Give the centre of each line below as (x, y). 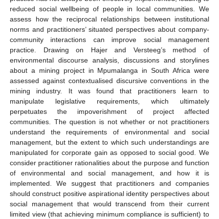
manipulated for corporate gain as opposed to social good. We (109, 152)
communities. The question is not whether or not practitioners (109, 121)
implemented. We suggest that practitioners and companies (109, 183)
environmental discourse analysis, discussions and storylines (109, 60)
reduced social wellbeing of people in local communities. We (109, 9)
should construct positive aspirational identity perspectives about (109, 193)
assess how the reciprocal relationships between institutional (109, 19)
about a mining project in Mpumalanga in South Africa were (109, 70)
